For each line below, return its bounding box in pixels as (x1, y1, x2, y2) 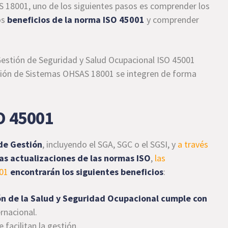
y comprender (145, 14, 199, 25)
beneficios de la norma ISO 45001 (7, 14, 145, 25)
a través (178, 138, 209, 150)
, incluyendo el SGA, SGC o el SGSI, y (42, 138, 178, 150)
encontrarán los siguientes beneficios (10, 166, 164, 178)
